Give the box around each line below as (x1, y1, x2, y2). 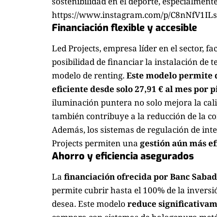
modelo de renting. (52, 69, 126, 81)
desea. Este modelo (52, 198, 127, 210)
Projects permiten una (52, 137, 140, 149)
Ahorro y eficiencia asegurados (52, 149, 194, 163)
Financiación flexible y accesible (52, 21, 197, 34)
